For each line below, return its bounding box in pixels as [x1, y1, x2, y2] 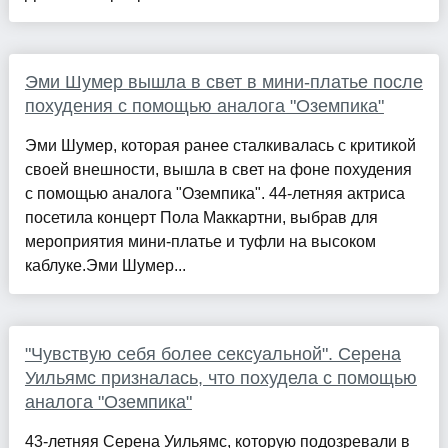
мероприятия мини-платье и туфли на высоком [24, 233, 376, 251]
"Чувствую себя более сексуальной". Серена [24, 344, 401, 365]
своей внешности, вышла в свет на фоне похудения [24, 161, 412, 179]
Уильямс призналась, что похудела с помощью [24, 368, 417, 389]
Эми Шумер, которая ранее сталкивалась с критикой [24, 137, 416, 155]
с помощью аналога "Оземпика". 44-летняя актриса [24, 185, 405, 203]
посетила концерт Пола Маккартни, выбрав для [24, 209, 378, 227]
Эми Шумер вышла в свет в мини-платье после [24, 72, 423, 93]
